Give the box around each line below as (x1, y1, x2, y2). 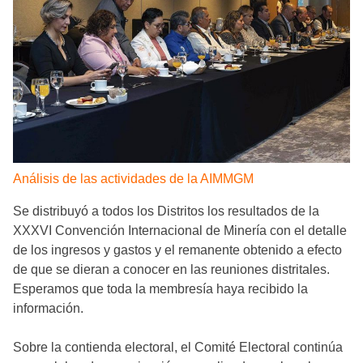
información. (13, 301, 87, 315)
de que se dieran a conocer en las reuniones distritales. (13, 262, 330, 276)
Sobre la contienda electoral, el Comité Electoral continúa (13, 340, 343, 354)
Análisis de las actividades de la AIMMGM (13, 171, 254, 186)
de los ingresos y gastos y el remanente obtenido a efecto (13, 242, 342, 257)
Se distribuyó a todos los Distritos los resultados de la (13, 203, 319, 218)
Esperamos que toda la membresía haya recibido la (13, 281, 308, 296)
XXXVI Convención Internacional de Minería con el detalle (13, 223, 347, 237)
